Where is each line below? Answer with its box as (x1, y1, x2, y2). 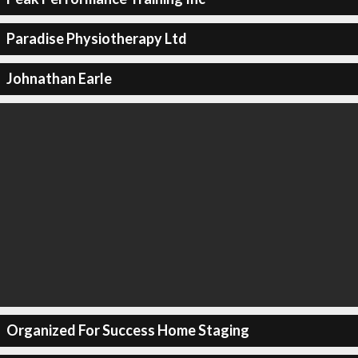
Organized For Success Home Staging (6, 321, 249, 339)
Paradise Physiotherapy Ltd (6, 30, 187, 47)
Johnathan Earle (6, 70, 112, 87)
